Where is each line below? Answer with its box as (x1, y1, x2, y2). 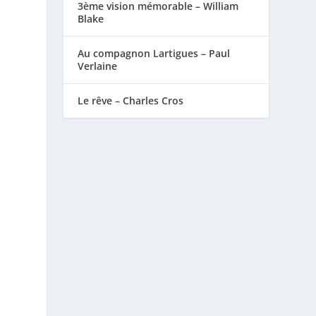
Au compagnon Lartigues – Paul (78, 46, 231, 60)
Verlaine (78, 59, 118, 73)
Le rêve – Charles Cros (78, 93, 184, 107)
